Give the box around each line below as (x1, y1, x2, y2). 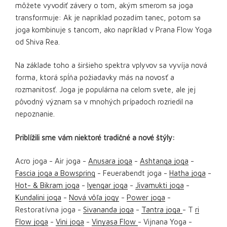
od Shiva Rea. (15, 37, 60, 46)
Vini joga (56, 217, 84, 226)
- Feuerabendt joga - (95, 169, 169, 177)
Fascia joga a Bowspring (15, 169, 95, 177)
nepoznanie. (15, 109, 55, 118)
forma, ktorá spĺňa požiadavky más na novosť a (15, 73, 174, 82)
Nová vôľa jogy (69, 193, 119, 202)
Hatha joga (169, 169, 206, 177)
